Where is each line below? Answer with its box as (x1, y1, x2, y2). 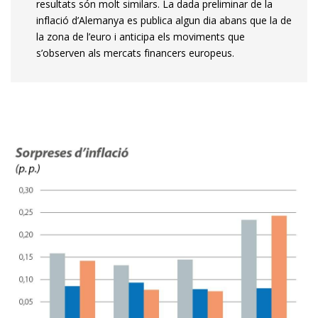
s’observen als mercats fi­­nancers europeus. (36, 45, 234, 60)
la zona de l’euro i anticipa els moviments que (36, 29, 245, 43)
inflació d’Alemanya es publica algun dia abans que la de (36, 13, 292, 27)
